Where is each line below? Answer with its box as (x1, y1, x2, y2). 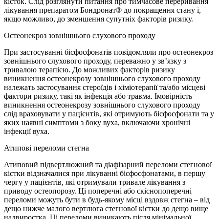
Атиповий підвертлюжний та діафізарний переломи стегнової (4, 160, 212, 169)
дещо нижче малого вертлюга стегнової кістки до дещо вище (4, 204, 208, 213)
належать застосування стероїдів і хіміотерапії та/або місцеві (4, 83, 205, 92)
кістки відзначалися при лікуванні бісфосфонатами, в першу (4, 169, 205, 178)
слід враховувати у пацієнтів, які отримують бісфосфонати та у (4, 109, 214, 118)
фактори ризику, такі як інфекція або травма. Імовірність (4, 92, 192, 101)
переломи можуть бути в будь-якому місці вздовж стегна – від (4, 196, 210, 204)
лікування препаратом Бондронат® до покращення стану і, (4, 6, 201, 15)
